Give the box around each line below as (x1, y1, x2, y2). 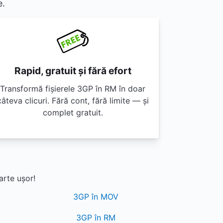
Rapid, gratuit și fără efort (14, 65, 131, 77)
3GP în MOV (73, 192, 118, 202)
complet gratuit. (42, 108, 103, 117)
